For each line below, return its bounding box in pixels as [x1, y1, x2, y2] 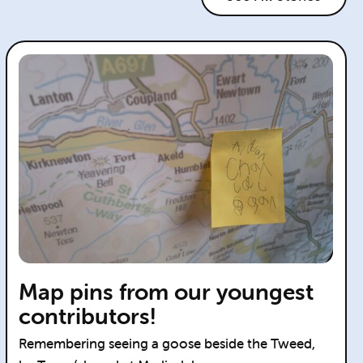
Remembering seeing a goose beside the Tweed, [19, 335, 316, 353]
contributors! [19, 302, 157, 331]
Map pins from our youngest [19, 278, 314, 306]
